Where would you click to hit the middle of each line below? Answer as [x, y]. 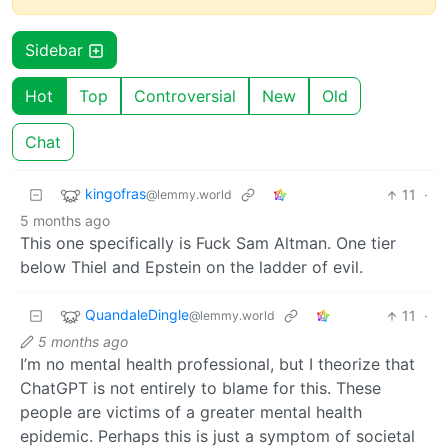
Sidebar [56, 50]
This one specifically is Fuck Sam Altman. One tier [208, 243]
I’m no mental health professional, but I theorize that [217, 364]
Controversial [185, 96]
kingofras [115, 194]
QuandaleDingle [137, 315]
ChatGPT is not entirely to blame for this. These [200, 388]
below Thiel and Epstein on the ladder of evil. [191, 267]
